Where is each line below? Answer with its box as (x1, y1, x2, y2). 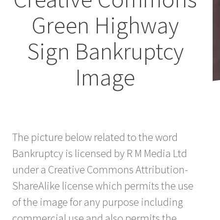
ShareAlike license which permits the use (12, 178, 193, 192)
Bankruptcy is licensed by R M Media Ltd (12, 146, 187, 160)
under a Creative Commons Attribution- (12, 162, 188, 176)
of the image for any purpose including (12, 194, 183, 209)
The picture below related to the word (12, 130, 178, 144)
